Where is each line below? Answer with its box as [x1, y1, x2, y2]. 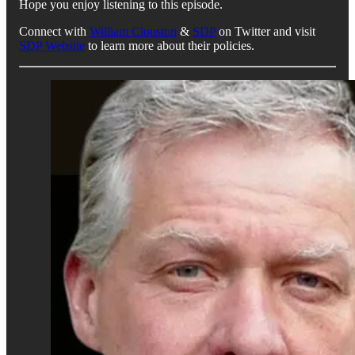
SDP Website [19, 38, 85, 52]
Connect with [19, 24, 90, 38]
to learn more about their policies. [85, 38, 254, 52]
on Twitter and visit [216, 24, 315, 38]
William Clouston [90, 24, 177, 38]
